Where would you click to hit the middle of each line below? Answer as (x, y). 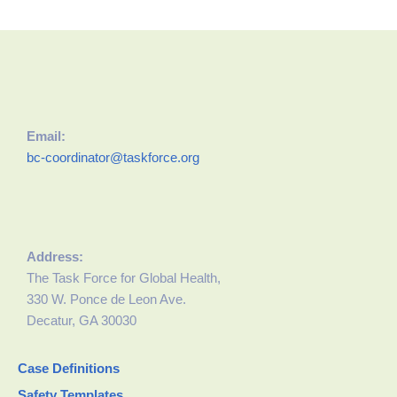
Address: (55, 257)
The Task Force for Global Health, (124, 278)
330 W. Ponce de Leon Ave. (106, 299)
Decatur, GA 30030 (82, 320)
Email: (46, 136)
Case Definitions (69, 368)
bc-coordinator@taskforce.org (113, 157)
